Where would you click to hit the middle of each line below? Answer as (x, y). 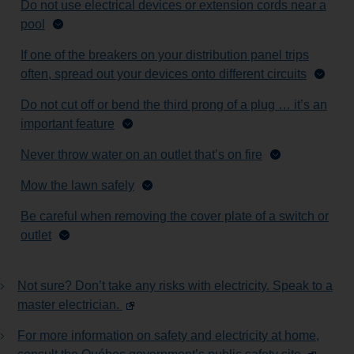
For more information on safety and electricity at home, (168, 336)
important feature (68, 124)
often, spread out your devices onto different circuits (164, 74)
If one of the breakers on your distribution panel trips (165, 55)
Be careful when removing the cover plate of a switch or (175, 217)
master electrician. (70, 305)
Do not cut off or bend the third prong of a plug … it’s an (174, 105)
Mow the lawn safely (77, 186)
